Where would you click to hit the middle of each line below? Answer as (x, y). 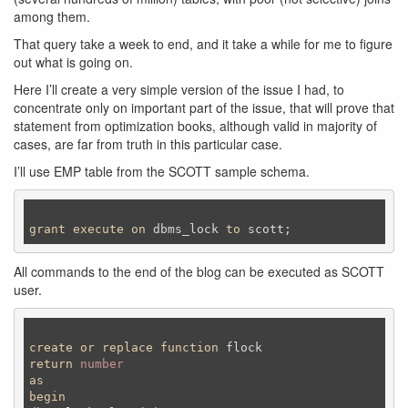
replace (127, 347)
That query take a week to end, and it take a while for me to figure (203, 44)
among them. (52, 16)
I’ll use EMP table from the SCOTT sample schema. (162, 171)
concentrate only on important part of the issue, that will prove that (204, 107)
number (102, 364)
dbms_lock (186, 229)
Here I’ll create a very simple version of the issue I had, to (179, 89)
